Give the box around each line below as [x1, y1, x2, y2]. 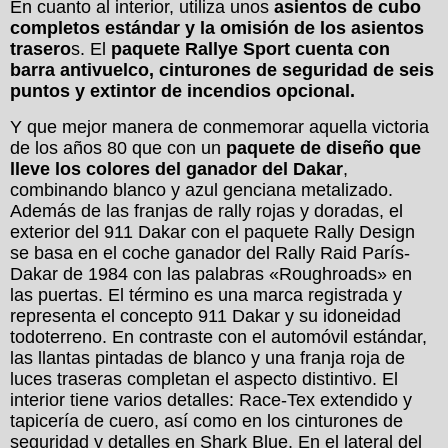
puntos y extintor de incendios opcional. [10, 81, 355, 102]
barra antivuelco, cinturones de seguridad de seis [10, 60, 434, 81]
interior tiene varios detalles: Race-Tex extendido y [10, 389, 412, 410]
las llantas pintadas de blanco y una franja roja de [10, 347, 405, 368]
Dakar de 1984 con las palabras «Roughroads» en [10, 263, 412, 284]
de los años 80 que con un [10, 137, 226, 158]
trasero [10, 39, 71, 60]
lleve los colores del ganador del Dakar [10, 158, 343, 179]
